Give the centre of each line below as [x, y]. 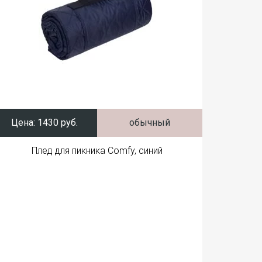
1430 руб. [56, 123]
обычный [150, 123]
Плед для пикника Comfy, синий [97, 151]
